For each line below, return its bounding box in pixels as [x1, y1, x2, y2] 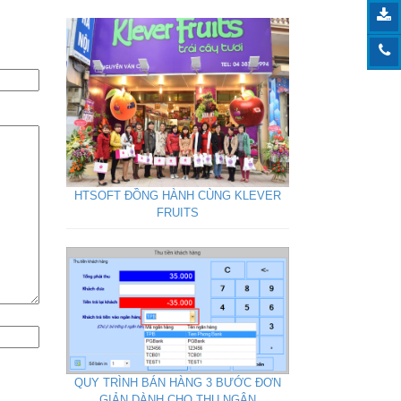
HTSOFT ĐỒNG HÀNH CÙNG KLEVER [73, 188, 281, 202]
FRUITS [156, 205, 199, 219]
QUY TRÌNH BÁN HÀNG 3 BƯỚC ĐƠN [73, 375, 281, 389]
